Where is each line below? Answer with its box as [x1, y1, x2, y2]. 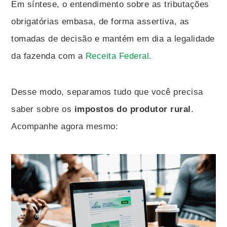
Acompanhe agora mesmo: [11, 122, 119, 131]
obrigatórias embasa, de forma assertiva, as [11, 17, 190, 26]
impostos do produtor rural [74, 104, 191, 114]
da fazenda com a [11, 51, 83, 61]
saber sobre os [11, 104, 74, 114]
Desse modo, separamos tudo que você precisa [11, 87, 203, 97]
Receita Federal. [83, 51, 152, 61]
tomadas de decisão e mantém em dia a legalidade [11, 34, 215, 44]
